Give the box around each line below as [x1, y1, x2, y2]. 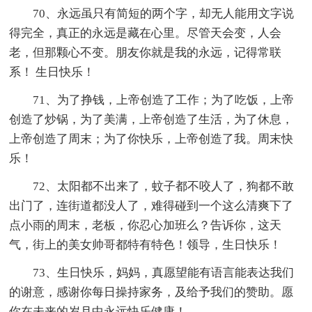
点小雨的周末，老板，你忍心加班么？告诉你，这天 [9, 219, 282, 233]
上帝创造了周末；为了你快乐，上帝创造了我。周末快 [9, 132, 294, 146]
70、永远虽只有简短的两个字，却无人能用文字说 [33, 7, 295, 21]
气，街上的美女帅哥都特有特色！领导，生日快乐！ [9, 238, 282, 252]
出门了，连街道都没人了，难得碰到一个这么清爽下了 [9, 199, 294, 213]
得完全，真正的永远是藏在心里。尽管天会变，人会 [9, 26, 282, 40]
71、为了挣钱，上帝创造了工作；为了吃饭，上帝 [33, 93, 295, 107]
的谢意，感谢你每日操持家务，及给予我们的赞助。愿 [9, 286, 294, 299]
